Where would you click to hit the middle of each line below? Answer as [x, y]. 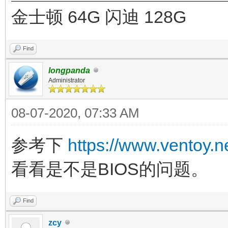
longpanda [69, 70]
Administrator [67, 80]
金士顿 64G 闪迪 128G [99, 17]
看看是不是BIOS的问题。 [110, 169]
